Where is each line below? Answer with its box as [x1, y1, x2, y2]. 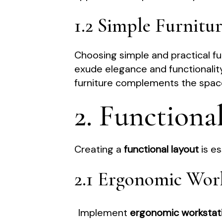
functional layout [124, 143, 199, 156]
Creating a [74, 143, 124, 156]
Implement [78, 206, 130, 220]
